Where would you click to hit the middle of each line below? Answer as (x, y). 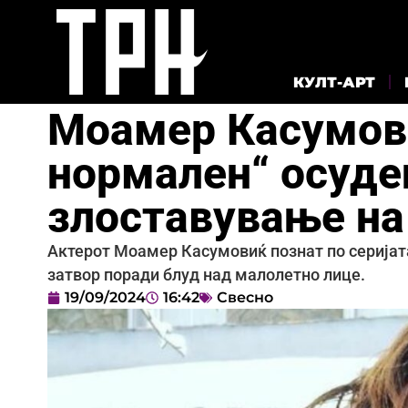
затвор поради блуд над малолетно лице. (206, 275)
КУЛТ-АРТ (334, 82)
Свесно (245, 297)
